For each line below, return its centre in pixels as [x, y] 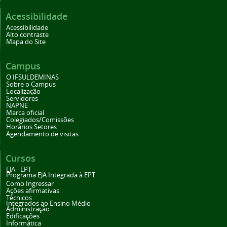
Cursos [21, 158]
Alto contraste [27, 35]
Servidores [22, 99]
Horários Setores [31, 127]
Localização [23, 92]
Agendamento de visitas [42, 134]
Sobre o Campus [31, 85]
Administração [28, 209]
